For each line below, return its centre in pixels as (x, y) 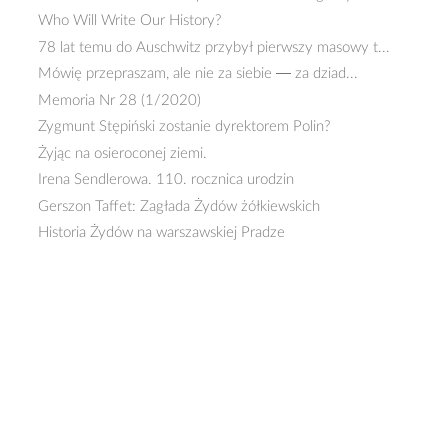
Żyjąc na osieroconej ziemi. (123, 153)
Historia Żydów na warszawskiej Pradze (162, 232)
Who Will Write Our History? (130, 20)
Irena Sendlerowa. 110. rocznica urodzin (166, 179)
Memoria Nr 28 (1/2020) (120, 100)
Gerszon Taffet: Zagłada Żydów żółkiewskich (179, 206)
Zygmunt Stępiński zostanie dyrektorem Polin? (184, 126)
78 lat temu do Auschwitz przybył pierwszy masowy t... (214, 47)
